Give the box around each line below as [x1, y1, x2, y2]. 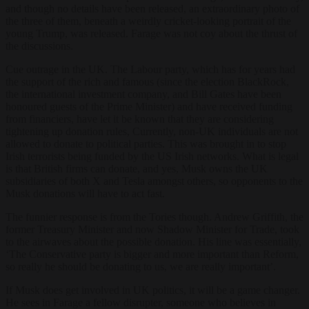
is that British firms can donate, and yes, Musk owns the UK [6, 162, 268, 175]
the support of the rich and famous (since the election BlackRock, [6, 75, 289, 88]
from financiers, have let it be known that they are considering [6, 112, 274, 125]
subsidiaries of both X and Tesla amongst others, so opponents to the [6, 175, 303, 187]
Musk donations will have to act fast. [6, 187, 165, 199]
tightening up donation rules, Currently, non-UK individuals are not [6, 125, 298, 137]
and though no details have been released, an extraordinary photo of [6, 2, 299, 14]
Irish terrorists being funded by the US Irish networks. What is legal [6, 150, 299, 162]
